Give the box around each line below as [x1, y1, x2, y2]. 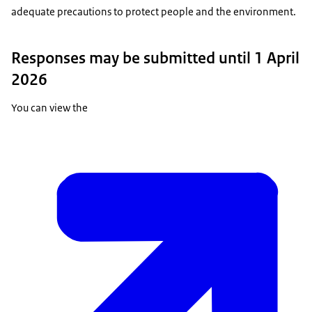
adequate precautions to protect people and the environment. [11, 5, 296, 19]
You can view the [11, 101, 88, 115]
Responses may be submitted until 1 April [11, 47, 299, 69]
